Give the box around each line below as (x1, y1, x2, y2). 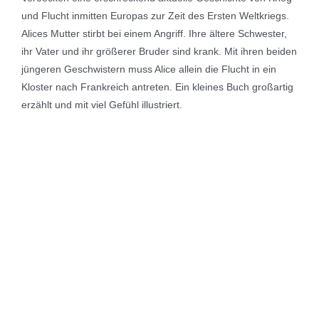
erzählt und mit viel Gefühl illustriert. (21, 98, 182, 110)
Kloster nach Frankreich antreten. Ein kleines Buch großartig (21, 80, 293, 93)
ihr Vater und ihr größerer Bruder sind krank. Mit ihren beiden (21, 45, 297, 57)
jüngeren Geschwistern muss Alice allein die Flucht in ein (21, 63, 276, 75)
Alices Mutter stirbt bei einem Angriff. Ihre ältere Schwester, (21, 27, 287, 39)
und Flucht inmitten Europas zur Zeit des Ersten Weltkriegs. (21, 9, 289, 21)
